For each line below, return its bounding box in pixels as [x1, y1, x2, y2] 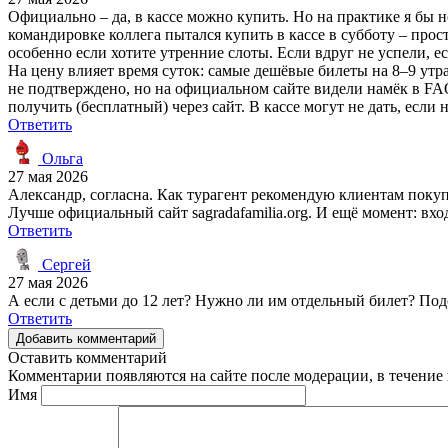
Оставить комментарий [8, 348, 167, 366]
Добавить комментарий [16, 330, 156, 346]
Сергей [38, 255, 91, 273]
